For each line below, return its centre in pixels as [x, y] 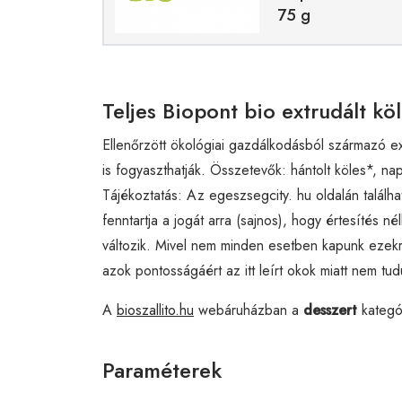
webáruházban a [249, 310]
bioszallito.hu [155, 310]
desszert [330, 310]
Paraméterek [162, 370]
